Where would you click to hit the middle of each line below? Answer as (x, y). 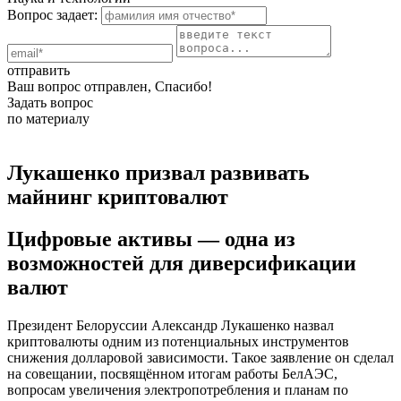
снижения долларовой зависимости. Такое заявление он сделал (200, 357)
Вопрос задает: (52, 14)
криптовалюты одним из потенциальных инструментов (178, 341)
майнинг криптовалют (118, 196)
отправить (38, 70)
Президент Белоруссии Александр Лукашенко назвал (171, 325)
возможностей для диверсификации (182, 263)
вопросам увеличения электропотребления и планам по (178, 389)
